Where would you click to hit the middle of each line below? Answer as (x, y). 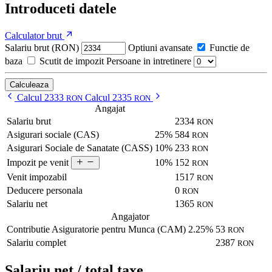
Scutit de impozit (72, 61)
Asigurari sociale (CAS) (53, 134)
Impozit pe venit (38, 162)
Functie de (229, 47)
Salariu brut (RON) (42, 47)
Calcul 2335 (110, 97)
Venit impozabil (37, 177)
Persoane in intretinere (149, 61)
